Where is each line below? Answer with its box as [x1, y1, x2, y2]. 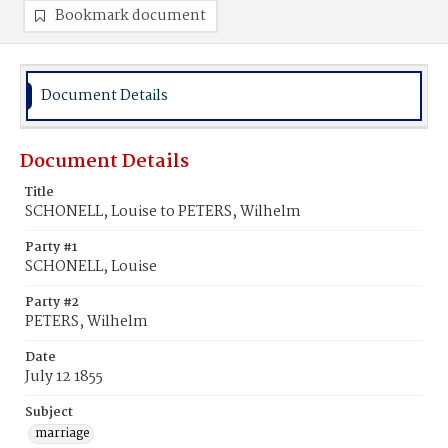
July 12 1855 [25, 365, 103, 389]
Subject [25, 402, 73, 423]
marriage [35, 423, 90, 444]
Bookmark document [55, 4, 206, 28]
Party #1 [25, 237, 77, 258]
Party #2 [25, 292, 79, 313]
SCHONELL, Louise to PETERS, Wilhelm [25, 200, 301, 224]
